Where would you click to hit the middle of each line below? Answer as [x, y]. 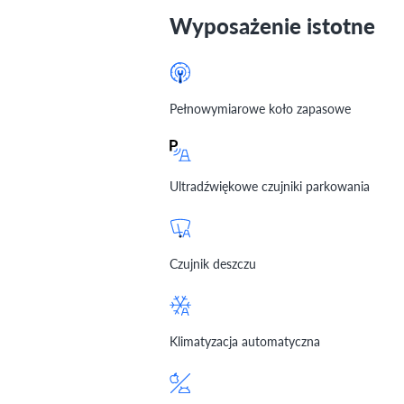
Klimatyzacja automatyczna [245, 340]
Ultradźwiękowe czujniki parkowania [270, 185]
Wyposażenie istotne [272, 25]
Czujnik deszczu [213, 263]
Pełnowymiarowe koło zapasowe [260, 108]
